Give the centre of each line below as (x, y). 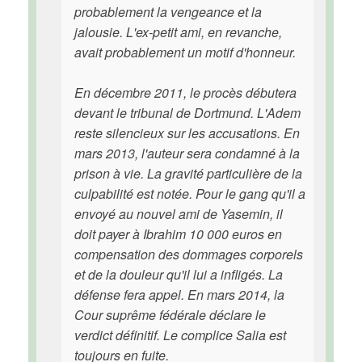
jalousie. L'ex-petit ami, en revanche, (178, 32)
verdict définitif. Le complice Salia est (180, 335)
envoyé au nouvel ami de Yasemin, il (179, 214)
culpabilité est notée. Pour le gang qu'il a (190, 194)
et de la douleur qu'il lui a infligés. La (179, 274)
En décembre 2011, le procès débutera (185, 93)
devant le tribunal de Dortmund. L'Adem (187, 113)
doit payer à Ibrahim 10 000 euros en (178, 234)
